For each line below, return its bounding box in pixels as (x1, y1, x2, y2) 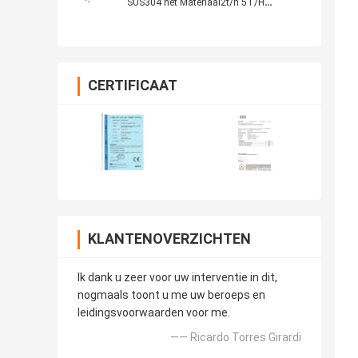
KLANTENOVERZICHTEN (88, 230, 251, 248)
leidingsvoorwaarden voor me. (78, 306, 230, 320)
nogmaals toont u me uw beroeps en (78, 288, 265, 302)
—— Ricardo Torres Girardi (170, 331, 301, 344)
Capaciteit (127, 12, 170, 24)
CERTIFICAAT (88, 77, 177, 94)
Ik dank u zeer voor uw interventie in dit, (78, 271, 277, 284)
